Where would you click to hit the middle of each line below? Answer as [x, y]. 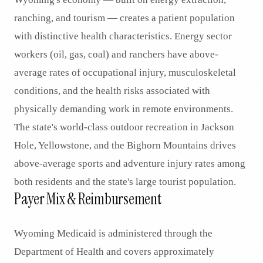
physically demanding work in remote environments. [124, 109]
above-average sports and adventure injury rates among [130, 163]
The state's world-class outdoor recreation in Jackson [124, 127]
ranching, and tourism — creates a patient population [124, 18]
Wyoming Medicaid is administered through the [113, 233]
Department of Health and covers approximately [114, 252]
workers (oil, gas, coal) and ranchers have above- [116, 54]
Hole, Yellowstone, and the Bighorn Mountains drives [125, 145]
